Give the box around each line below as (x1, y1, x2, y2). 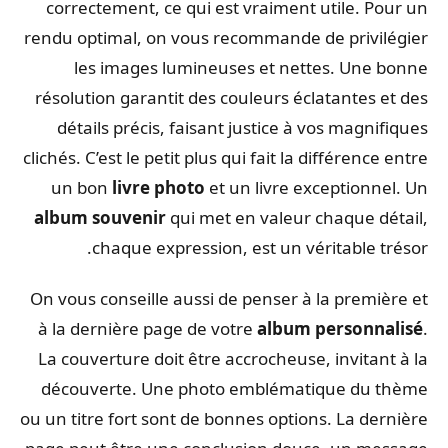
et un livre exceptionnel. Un (210, 175, 433, 199)
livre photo (117, 175, 210, 199)
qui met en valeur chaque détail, (171, 205, 433, 229)
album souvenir (39, 205, 171, 229)
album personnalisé (262, 316, 428, 340)
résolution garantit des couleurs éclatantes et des (40, 85, 433, 109)
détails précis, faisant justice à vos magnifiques (62, 115, 433, 139)
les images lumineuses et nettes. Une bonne (79, 55, 433, 79)
